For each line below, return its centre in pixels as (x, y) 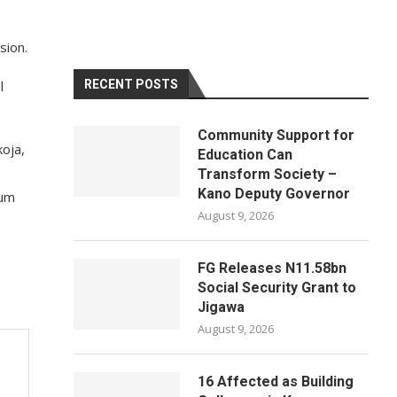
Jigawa (222, 307)
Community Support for (276, 135)
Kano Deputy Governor (274, 194)
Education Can (245, 155)
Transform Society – (268, 174)
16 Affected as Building (276, 381)
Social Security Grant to (277, 288)
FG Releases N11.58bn (272, 268)
